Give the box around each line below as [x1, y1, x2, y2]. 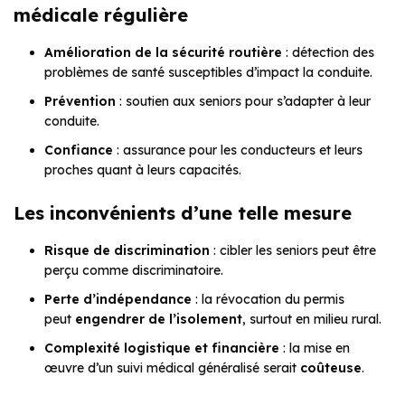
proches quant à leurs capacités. [44, 162, 241, 179]
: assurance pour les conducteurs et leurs [113, 142, 363, 159]
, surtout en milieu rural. [242, 311, 381, 328]
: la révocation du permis [192, 291, 344, 308]
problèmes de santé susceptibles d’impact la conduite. [44, 64, 372, 81]
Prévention [44, 93, 116, 110]
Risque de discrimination [44, 242, 210, 259]
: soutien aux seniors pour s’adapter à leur [116, 93, 371, 110]
